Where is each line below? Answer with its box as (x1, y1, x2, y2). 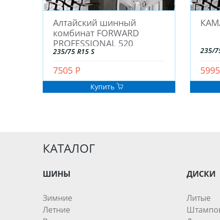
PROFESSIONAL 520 (53, 37, 133, 50)
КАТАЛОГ (43, 140, 95, 157)
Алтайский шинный (53, 17, 136, 29)
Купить (90, 82, 116, 92)
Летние (43, 204, 70, 216)
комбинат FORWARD (53, 27, 139, 39)
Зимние (43, 192, 72, 204)
